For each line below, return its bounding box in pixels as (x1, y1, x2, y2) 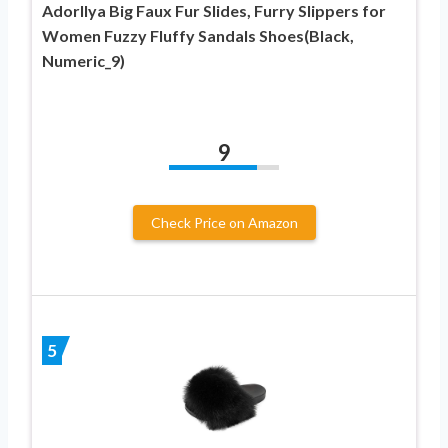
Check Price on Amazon (150, 214, 298, 232)
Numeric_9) (42, 51, 125, 71)
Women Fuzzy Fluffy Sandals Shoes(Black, (42, 26, 354, 46)
